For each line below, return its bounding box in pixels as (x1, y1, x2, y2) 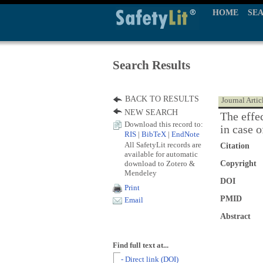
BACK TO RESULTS (125, 95, 199, 103)
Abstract (220, 212, 251, 221)
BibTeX (141, 130, 166, 139)
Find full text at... (113, 241, 168, 249)
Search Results (113, 58, 190, 72)
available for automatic (124, 150, 198, 159)
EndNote (171, 130, 200, 139)
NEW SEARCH (124, 108, 178, 117)
